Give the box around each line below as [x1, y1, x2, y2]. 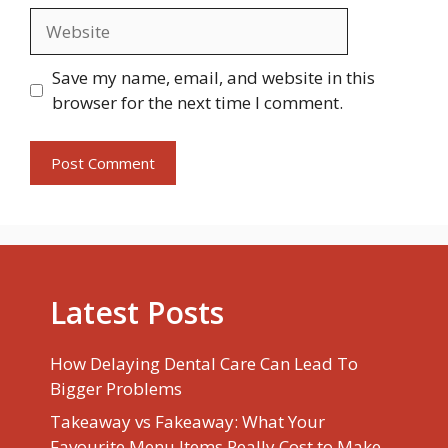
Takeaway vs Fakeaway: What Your [50, 410, 325, 434]
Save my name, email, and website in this [51, 66, 375, 90]
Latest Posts [50, 291, 224, 333]
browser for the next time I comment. [51, 91, 343, 115]
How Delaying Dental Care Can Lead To [50, 351, 358, 375]
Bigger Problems [50, 376, 182, 400]
